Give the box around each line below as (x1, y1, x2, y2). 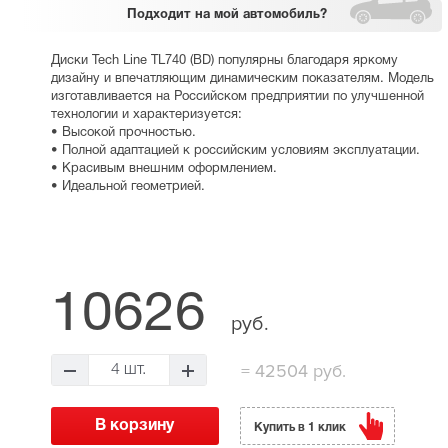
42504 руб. (249, 360, 346, 383)
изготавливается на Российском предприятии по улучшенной (50, 91, 424, 104)
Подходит (127, 9, 192, 22)
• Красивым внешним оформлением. (50, 163, 277, 176)
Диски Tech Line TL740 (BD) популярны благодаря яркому (50, 55, 398, 68)
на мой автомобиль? (191, 9, 328, 22)
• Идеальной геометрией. (50, 181, 205, 194)
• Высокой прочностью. (50, 127, 196, 140)
